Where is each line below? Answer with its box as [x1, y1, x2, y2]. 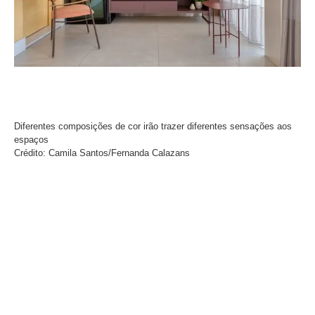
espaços [14, 134, 49, 145]
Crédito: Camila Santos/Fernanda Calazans [14, 148, 190, 158]
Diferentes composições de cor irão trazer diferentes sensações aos [14, 121, 292, 131]
